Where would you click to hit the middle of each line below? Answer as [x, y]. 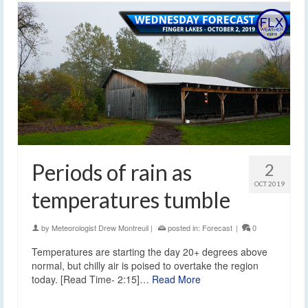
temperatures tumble [131, 200]
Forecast [217, 228]
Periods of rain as [112, 173]
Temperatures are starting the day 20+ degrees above [150, 252]
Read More [176, 279]
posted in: [184, 228]
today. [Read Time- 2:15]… [92, 279]
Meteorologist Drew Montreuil [100, 228]
